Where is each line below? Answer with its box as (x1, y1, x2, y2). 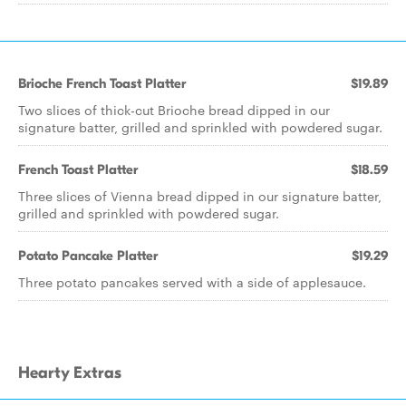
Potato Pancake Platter (18, 247, 158, 264)
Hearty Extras (18, 363, 121, 382)
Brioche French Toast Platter (18, 75, 186, 92)
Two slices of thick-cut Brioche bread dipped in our (18, 101, 330, 119)
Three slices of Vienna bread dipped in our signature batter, (18, 187, 382, 205)
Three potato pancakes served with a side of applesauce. (18, 273, 366, 291)
